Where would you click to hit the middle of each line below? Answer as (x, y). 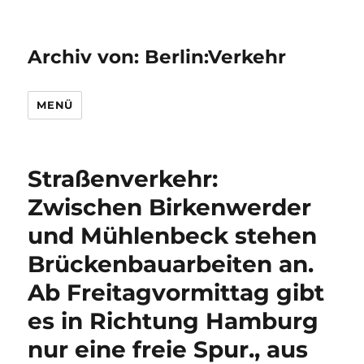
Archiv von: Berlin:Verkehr (157, 57)
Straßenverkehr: (123, 179)
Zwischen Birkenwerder (170, 207)
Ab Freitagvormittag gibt (176, 292)
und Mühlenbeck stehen (173, 236)
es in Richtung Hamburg (173, 321)
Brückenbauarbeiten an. (171, 264)
